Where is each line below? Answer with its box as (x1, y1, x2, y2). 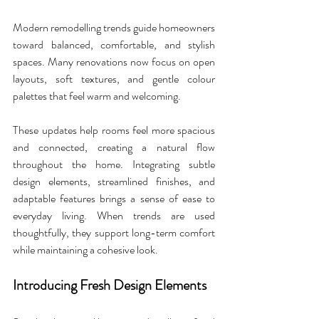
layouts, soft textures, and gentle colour (13, 70, 215, 88)
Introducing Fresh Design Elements (13, 275, 206, 296)
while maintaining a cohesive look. (13, 241, 158, 258)
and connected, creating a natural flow (13, 139, 215, 156)
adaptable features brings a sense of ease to (13, 190, 215, 207)
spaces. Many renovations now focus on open (13, 53, 215, 70)
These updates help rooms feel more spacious (13, 122, 215, 139)
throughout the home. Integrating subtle (13, 156, 215, 173)
